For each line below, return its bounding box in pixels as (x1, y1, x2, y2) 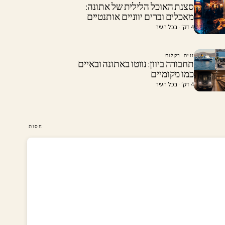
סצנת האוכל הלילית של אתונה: (86, 1, 194, 13)
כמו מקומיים (151, 68, 194, 80)
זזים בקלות (165, 52, 194, 59)
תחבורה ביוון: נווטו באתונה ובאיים (78, 58, 194, 70)
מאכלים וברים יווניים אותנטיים (86, 11, 194, 23)
